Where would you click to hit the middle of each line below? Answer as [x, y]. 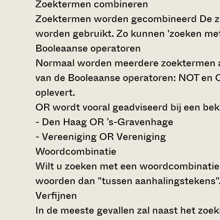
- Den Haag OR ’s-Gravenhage [104, 122]
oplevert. [55, 92]
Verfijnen [56, 195]
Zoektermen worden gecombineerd [116, 19]
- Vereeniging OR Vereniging [101, 137]
